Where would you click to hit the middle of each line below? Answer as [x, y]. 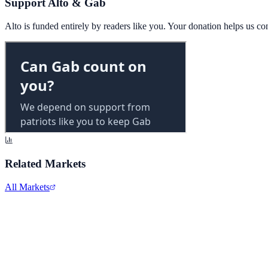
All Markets [27, 187]
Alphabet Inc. [31, 216]
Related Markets [45, 164]
